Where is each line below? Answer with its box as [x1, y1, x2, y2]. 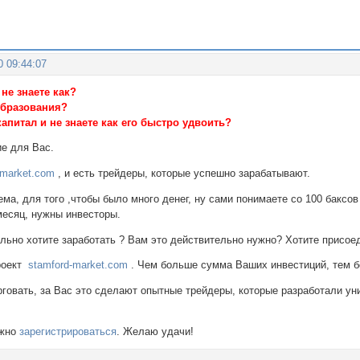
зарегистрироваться [19, 325, 117, 337]
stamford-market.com [28, 259, 129, 272]
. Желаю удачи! [117, 325, 194, 337]
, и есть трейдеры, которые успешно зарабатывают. [55, 167, 311, 180]
